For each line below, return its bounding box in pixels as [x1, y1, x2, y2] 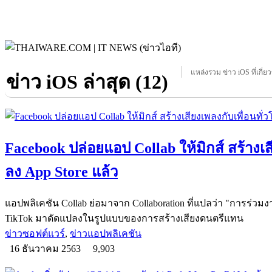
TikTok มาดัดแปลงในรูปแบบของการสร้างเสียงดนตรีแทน [5, 212, 243, 223]
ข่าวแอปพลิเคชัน [70, 228, 141, 239]
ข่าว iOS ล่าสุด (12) [5, 71, 168, 93]
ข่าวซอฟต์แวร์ [5, 228, 65, 239]
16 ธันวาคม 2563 [5, 243, 88, 254]
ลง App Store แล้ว [5, 163, 118, 180]
